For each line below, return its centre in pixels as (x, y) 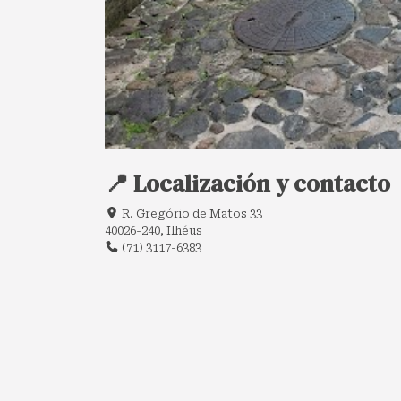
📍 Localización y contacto (247, 183)
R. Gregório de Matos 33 (191, 213)
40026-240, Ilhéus (154, 230)
